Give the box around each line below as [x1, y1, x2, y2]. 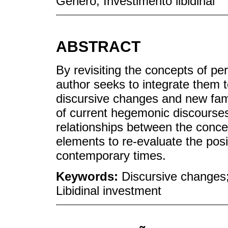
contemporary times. [56, 149, 166, 163]
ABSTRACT [56, 38, 140, 55]
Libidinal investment [56, 184, 161, 198]
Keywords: [56, 169, 122, 184]
